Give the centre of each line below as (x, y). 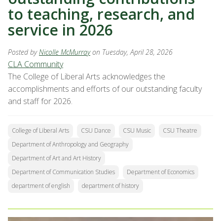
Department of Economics (161, 172)
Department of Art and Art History (56, 158)
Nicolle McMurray (65, 52)
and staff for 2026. (40, 101)
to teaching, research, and (101, 14)
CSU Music (137, 131)
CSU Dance (96, 131)
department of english (41, 186)
